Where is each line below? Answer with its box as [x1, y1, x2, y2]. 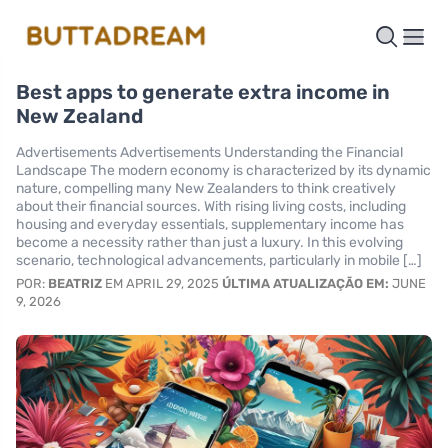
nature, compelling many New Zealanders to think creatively [16, 179, 396, 197]
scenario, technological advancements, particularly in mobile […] [16, 251, 422, 269]
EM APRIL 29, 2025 [102, 275, 222, 291]
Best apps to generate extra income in [16, 79, 390, 104]
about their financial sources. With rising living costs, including [16, 197, 406, 215]
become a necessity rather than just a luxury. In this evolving [16, 233, 403, 251]
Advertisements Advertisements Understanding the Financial [16, 143, 403, 161]
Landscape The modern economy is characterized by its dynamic [16, 161, 431, 179]
